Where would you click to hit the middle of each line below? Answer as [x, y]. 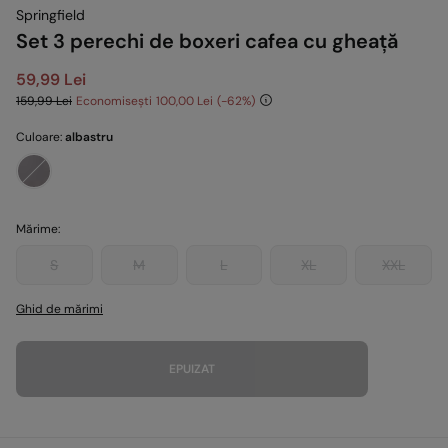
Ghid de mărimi [59, 308]
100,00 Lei [184, 100]
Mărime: [38, 228]
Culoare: [40, 136]
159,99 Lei [44, 100]
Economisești [114, 100]
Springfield [50, 14]
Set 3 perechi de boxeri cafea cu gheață [207, 40]
